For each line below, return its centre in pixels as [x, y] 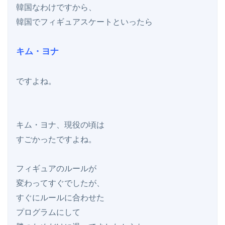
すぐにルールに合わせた [60, 197]
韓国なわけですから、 [56, 7]
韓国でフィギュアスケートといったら [84, 22]
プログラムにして [48, 212]
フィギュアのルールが [56, 168]
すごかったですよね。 [56, 139]
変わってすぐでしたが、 [60, 183]
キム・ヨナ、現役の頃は [60, 125]
